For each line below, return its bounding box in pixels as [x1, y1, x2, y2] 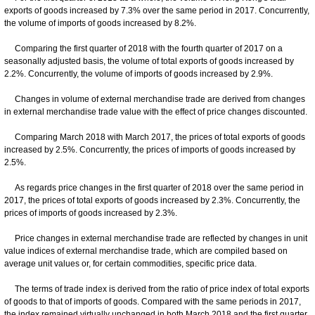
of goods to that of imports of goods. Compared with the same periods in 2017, [4, 296, 301, 307]
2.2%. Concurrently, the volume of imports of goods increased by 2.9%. [4, 68, 273, 79]
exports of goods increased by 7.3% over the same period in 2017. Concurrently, [4, 5, 309, 15]
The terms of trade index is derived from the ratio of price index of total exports [4, 283, 309, 294]
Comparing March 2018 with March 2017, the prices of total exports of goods [4, 131, 305, 142]
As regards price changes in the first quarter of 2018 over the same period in [4, 182, 304, 193]
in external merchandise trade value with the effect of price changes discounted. [4, 106, 307, 117]
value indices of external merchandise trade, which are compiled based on [4, 245, 288, 256]
